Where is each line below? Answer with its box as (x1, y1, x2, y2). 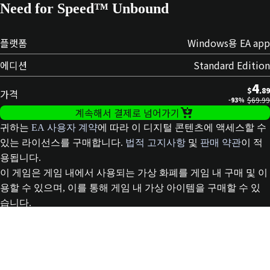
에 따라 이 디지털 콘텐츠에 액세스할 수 (98, 122, 266, 133)
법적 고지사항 (125, 137, 186, 148)
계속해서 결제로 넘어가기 (75, 105, 180, 120)
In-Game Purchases (43, 219, 107, 230)
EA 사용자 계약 (31, 122, 98, 133)
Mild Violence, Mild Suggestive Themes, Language (43, 209, 204, 220)
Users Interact (43, 229, 87, 240)
